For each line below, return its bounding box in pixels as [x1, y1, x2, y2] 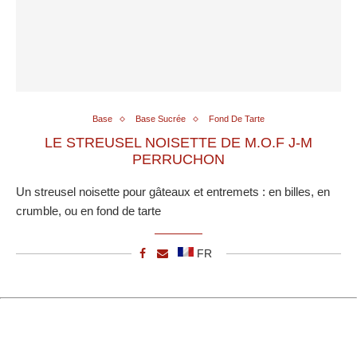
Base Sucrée [135, 114, 186, 124]
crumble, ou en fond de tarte [16, 204, 161, 218]
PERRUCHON [132, 151, 225, 168]
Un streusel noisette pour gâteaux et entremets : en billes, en [16, 185, 330, 199]
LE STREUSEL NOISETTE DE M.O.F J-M [45, 135, 312, 151]
